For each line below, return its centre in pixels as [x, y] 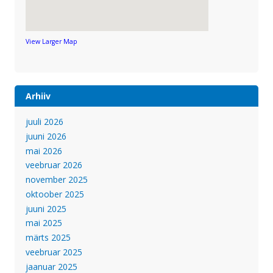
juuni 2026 [46, 136]
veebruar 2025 [54, 252]
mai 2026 [44, 151]
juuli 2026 [44, 121]
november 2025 [56, 180]
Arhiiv [38, 96]
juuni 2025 [46, 208]
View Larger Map [51, 41]
